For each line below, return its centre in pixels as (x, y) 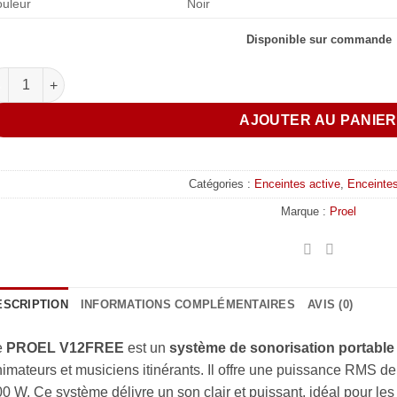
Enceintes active (297, 183)
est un (147, 347)
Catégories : (221, 183)
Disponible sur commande (319, 40)
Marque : (305, 211)
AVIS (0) (331, 304)
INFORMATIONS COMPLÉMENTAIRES (187, 304)
